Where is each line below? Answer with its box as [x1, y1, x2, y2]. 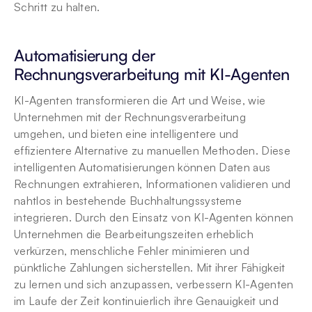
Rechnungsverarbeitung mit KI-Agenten [14, 64, 290, 84]
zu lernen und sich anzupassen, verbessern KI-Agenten [14, 277, 294, 291]
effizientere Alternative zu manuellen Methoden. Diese [14, 143, 290, 157]
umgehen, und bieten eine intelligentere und [14, 127, 239, 141]
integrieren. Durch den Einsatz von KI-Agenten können [14, 210, 294, 224]
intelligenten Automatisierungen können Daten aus [14, 160, 271, 174]
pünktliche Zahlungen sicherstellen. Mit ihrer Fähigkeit [14, 260, 286, 274]
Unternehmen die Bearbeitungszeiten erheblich [14, 227, 254, 241]
